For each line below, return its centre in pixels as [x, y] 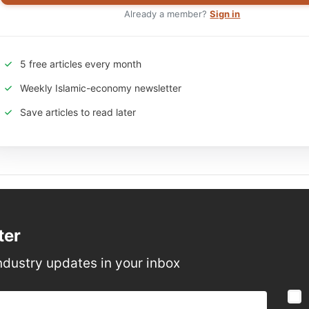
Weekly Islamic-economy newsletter [101, 88]
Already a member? [167, 13]
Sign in [225, 13]
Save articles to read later [78, 112]
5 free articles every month [81, 63]
